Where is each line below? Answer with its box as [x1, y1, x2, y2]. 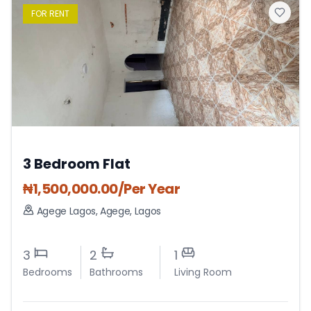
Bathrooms [90, 265, 143, 280]
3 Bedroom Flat [23, 154, 131, 174]
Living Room [174, 265, 232, 280]
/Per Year [117, 179, 180, 199]
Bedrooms [23, 265, 72, 280]
